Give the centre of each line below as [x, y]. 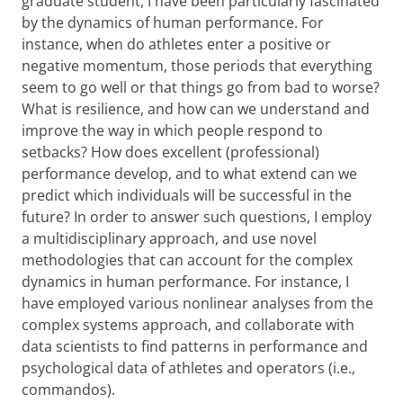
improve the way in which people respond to [172, 130]
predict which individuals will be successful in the [187, 195]
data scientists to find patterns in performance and [195, 346]
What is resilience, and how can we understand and [196, 109]
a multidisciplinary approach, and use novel [169, 238]
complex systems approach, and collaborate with [188, 325]
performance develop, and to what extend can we [189, 174]
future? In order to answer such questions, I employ [197, 217]
